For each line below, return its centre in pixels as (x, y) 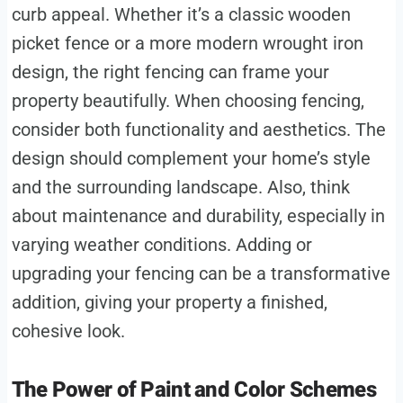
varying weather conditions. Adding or (161, 244)
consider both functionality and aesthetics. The (198, 129)
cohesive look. (68, 331)
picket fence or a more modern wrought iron (187, 43)
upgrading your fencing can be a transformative (201, 273)
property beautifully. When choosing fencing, (188, 100)
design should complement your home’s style (191, 158)
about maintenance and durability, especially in (198, 215)
